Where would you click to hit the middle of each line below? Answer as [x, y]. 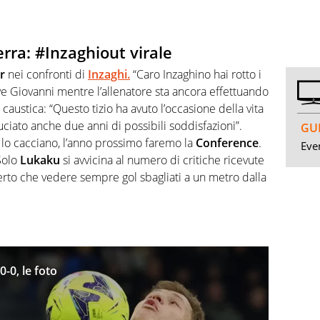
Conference [227, 142]
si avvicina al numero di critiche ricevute [162, 160]
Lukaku [40, 160]
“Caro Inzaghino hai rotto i [196, 74]
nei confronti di [46, 74]
